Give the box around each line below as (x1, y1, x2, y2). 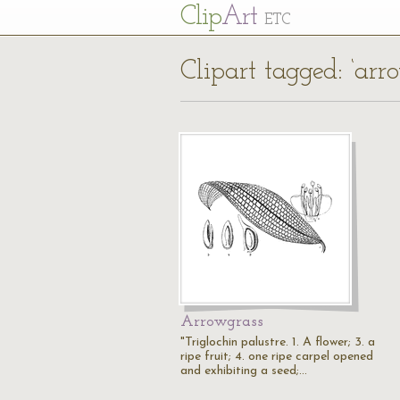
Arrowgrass (180, 313, 263, 330)
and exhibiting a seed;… (180, 364, 307, 378)
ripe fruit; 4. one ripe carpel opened (180, 350, 373, 363)
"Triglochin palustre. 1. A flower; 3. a (180, 336, 375, 349)
